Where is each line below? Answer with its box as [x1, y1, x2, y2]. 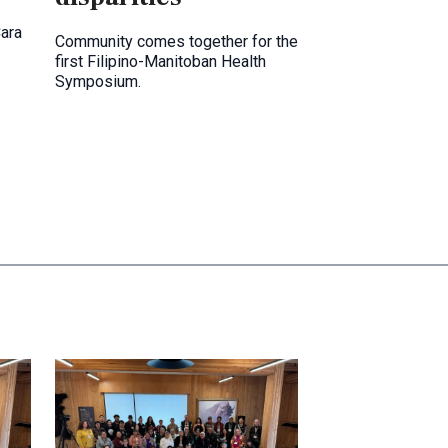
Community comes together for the [55, 32, 298, 52]
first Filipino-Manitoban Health [55, 52, 266, 72]
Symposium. [55, 72, 141, 92]
